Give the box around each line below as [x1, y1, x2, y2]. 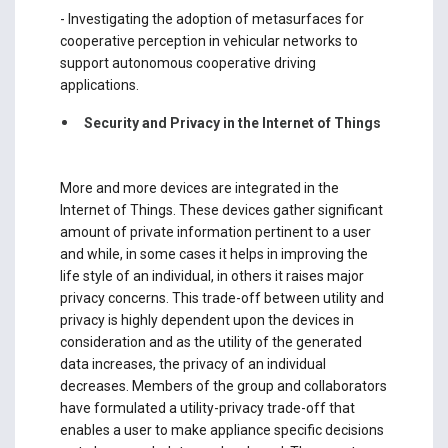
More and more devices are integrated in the [59, 179, 339, 196]
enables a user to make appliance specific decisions [59, 421, 384, 438]
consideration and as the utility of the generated [59, 333, 362, 350]
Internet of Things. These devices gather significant [59, 201, 383, 218]
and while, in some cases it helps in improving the [59, 245, 368, 262]
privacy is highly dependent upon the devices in [59, 311, 354, 328]
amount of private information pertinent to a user [59, 223, 371, 240]
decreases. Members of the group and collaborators [59, 377, 387, 394]
